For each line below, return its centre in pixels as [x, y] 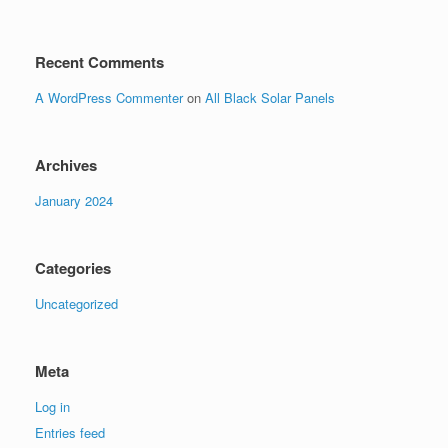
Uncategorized [76, 303]
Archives [66, 165]
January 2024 [74, 200]
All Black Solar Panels [270, 97]
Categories [73, 268]
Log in [52, 406]
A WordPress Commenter [109, 97]
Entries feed [70, 432]
